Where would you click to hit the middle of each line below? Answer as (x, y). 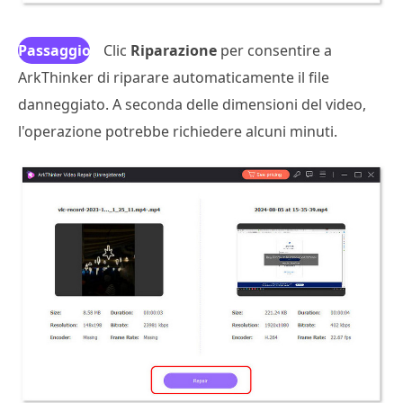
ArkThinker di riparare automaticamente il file (174, 78)
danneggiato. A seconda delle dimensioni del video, (192, 105)
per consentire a (274, 51)
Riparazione (174, 51)
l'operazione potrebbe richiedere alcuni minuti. (178, 132)
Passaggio (54, 51)
